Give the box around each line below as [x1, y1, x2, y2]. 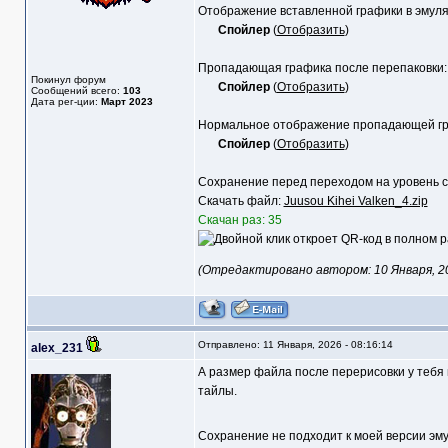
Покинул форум [30, 74, 106, 86]
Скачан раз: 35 [197, 213, 282, 228]
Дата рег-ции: [30, 96, 101, 108]
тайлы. [197, 384, 237, 399]
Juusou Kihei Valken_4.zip [283, 194, 428, 209]
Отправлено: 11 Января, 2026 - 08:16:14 [197, 339, 393, 351]
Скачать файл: [197, 194, 284, 209]
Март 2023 [100, 96, 153, 108]
